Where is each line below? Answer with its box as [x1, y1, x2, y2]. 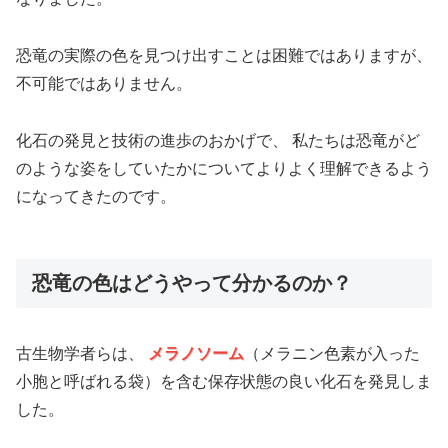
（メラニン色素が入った [244, 345, 420, 363]
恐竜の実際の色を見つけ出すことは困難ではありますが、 [16, 46, 432, 64]
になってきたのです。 [16, 187, 176, 205]
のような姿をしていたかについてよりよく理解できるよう [16, 159, 432, 177]
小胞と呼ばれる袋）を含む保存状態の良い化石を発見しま [16, 373, 432, 391]
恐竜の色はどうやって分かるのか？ [32, 271, 352, 294]
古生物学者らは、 [16, 345, 148, 363]
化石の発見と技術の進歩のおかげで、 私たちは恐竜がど [16, 131, 420, 149]
